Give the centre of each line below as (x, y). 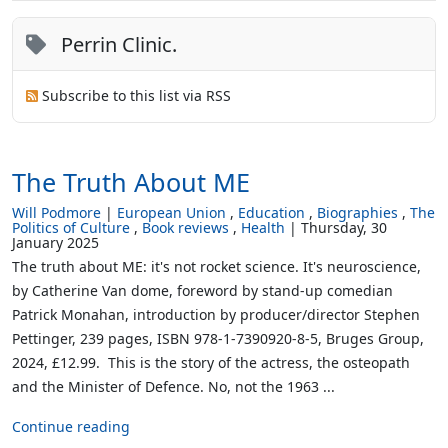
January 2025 (55, 242)
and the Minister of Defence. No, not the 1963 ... (173, 386)
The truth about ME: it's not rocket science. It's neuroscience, (216, 266)
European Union (171, 212)
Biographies (357, 212)
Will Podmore (56, 212)
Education (271, 212)
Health (263, 227)
